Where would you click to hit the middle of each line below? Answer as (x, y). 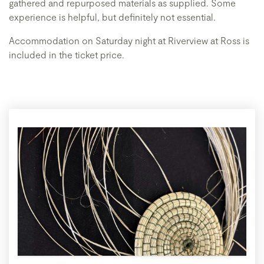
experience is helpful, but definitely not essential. (112, 17)
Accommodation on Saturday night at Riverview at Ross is (129, 40)
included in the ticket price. (67, 55)
